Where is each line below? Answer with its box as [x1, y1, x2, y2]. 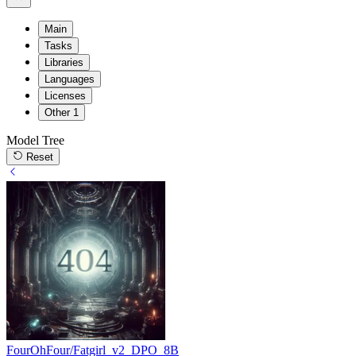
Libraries [44, 56, 83, 68]
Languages [44, 72, 95, 85]
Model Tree [6, 133, 64, 147]
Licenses [44, 89, 86, 102]
